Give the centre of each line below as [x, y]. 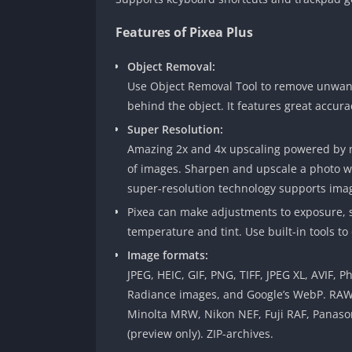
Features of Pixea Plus [184, 32]
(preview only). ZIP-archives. [200, 333]
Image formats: [168, 255]
